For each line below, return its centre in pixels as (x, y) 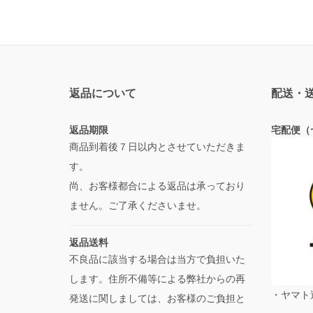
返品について (102, 93)
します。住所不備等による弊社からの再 (157, 278)
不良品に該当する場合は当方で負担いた (157, 259)
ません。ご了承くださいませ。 (139, 205)
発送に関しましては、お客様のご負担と (157, 298)
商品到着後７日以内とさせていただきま (157, 146)
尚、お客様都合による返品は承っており (157, 185)
